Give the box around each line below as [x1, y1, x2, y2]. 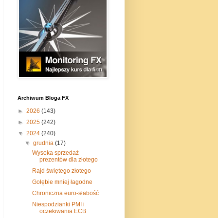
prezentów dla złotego [39, 156, 98, 163]
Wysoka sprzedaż [32, 149, 79, 156]
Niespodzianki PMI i [32, 200, 85, 208]
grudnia [33, 139, 55, 146]
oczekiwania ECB [39, 207, 86, 215]
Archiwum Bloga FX [18, 94, 69, 101]
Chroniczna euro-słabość [32, 189, 99, 197]
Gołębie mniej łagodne [32, 178, 92, 185]
